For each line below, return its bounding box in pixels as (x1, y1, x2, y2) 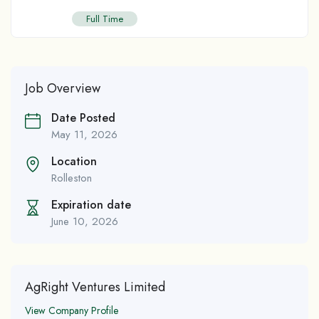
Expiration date (51, 196, 131, 213)
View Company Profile (25, 303, 118, 318)
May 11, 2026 (51, 126, 117, 142)
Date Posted (51, 109, 115, 126)
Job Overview (25, 78, 100, 98)
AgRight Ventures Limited (25, 277, 165, 296)
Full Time (86, 11, 123, 26)
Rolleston (51, 169, 92, 186)
